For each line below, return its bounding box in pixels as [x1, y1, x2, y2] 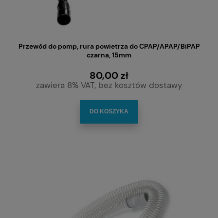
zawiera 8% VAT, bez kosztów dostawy [36, 80, 182, 91]
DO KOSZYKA [90, 108, 128, 115]
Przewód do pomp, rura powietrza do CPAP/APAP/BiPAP [18, 42, 200, 51]
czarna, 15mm [87, 51, 131, 60]
